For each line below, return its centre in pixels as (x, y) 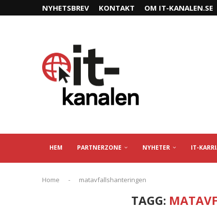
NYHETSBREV (66, 8)
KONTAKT (117, 8)
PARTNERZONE (99, 147)
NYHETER (156, 147)
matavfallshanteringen (113, 180)
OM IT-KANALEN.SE (179, 8)
